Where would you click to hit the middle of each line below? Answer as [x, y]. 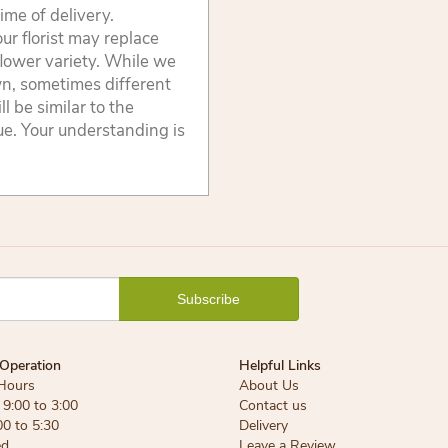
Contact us [273, 405]
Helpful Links [280, 365]
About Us [269, 385]
